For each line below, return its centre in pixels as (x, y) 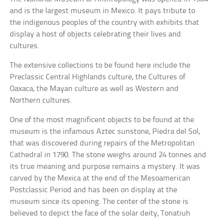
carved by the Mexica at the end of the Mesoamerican (100, 178)
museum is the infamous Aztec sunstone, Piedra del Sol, (105, 131)
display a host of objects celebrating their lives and (96, 34)
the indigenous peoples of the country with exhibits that (105, 22)
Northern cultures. (41, 100)
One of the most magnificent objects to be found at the (102, 120)
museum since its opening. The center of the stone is (99, 201)
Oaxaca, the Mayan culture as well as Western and (94, 89)
